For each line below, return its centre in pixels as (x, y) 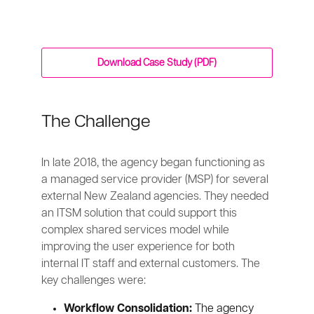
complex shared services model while (136, 231)
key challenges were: (94, 281)
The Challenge (96, 122)
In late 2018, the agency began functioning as (153, 163)
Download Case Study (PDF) (157, 63)
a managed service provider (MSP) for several (155, 180)
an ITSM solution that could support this (139, 214)
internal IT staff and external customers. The (151, 264)
